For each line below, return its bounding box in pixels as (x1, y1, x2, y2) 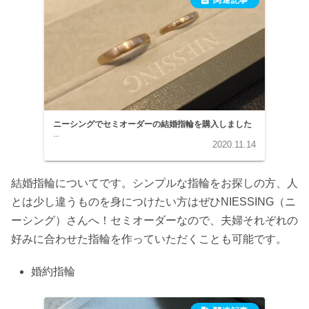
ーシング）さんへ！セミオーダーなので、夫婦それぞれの (11, 215, 298, 227)
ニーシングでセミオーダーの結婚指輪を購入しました (53, 119, 252, 130)
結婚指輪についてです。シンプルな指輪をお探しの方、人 (11, 177, 298, 190)
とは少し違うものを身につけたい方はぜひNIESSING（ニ (11, 196, 296, 208)
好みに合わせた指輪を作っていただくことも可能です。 (11, 233, 287, 246)
